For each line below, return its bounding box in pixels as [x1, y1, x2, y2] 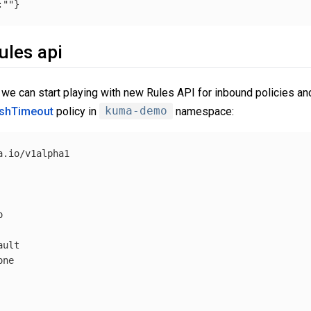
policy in [53, 104, 99, 118]
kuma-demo [105, 104, 167, 118]
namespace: [173, 104, 234, 118]
